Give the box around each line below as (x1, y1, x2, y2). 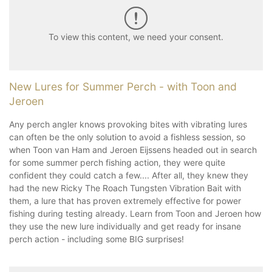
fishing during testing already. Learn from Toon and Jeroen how (9, 208, 261, 219)
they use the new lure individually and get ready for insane (9, 220, 241, 231)
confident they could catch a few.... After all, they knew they (9, 169, 248, 180)
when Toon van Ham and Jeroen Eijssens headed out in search (9, 144, 257, 155)
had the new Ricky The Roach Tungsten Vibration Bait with (9, 182, 241, 193)
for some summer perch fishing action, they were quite (9, 157, 225, 168)
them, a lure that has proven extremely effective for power (9, 195, 241, 206)
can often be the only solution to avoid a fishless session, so (9, 131, 245, 142)
